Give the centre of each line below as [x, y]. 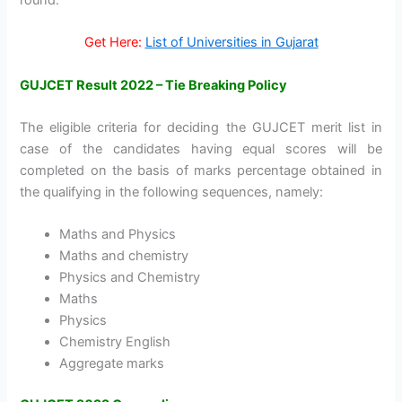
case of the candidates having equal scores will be [201, 149]
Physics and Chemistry [130, 278]
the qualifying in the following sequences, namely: [172, 192]
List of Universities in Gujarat [232, 43]
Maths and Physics [118, 235]
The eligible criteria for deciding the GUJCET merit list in [201, 127]
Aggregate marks [112, 364]
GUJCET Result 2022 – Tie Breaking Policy [154, 85]
